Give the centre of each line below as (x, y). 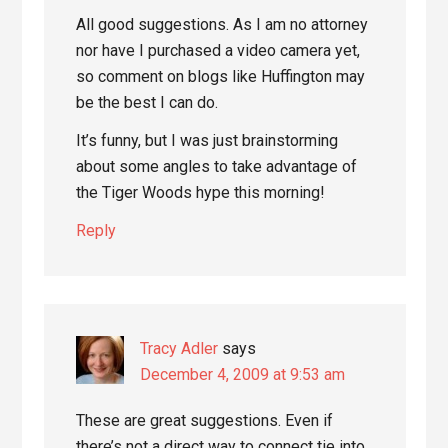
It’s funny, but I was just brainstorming (207, 140)
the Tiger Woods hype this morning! (201, 192)
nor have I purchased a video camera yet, (218, 50)
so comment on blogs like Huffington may (221, 76)
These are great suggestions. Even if (205, 420)
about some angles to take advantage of (217, 166)
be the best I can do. (147, 102)
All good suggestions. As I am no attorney (222, 24)
